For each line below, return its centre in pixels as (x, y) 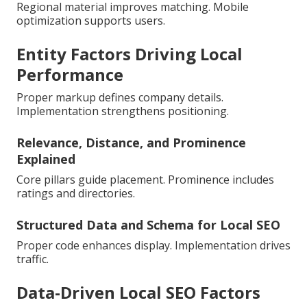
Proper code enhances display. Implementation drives (153, 246)
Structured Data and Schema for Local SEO (148, 225)
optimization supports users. (91, 21)
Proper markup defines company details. (120, 98)
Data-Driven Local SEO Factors (138, 293)
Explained (46, 159)
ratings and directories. (76, 194)
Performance (70, 75)
